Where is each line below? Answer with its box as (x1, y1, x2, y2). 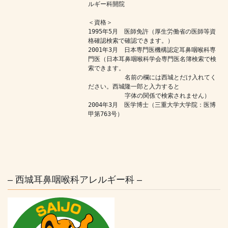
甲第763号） (88, 110, 154, 118)
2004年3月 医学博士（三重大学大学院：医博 (88, 101, 216, 108)
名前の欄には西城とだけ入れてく (88, 73, 216, 81)
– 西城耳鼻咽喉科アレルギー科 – (8, 174, 142, 185)
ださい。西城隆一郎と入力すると (88, 82, 180, 90)
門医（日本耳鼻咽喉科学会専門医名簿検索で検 (88, 55, 216, 63)
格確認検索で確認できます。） (88, 37, 174, 44)
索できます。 (88, 64, 125, 72)
